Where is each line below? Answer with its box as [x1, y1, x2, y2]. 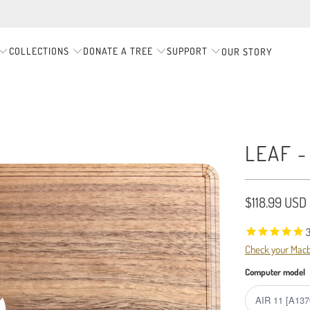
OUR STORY [221, 45, 273, 57]
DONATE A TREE [83, 45, 153, 57]
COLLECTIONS [8, 45, 69, 57]
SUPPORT [167, 45, 208, 57]
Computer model [245, 266, 305, 278]
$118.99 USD [245, 193, 307, 211]
